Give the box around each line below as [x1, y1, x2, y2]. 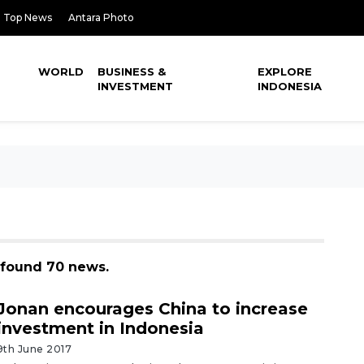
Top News [3, 11, 52, 24]
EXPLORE [258, 65, 313, 78]
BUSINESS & [97, 65, 167, 78]
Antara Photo [68, 11, 134, 24]
